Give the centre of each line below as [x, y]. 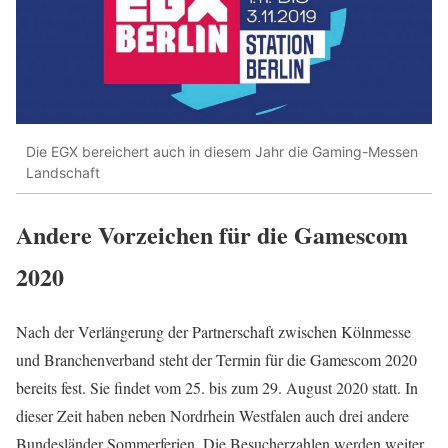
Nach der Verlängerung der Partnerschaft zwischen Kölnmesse [213, 332]
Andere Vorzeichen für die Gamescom [212, 235]
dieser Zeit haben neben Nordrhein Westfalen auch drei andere [212, 416]
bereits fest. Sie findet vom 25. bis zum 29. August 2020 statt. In [217, 388]
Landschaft [63, 172]
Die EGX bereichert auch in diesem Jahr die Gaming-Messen [222, 151]
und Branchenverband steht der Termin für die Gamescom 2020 [216, 360]
